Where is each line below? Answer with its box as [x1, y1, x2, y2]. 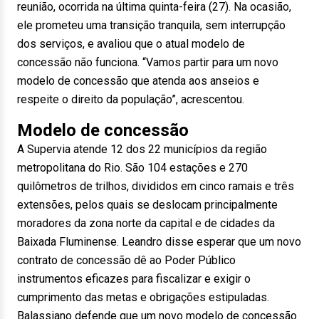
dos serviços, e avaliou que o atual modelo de [17, 37, 245, 51]
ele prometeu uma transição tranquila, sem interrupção [17, 19, 286, 32]
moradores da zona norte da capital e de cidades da [17, 216, 275, 230]
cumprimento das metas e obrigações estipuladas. [17, 291, 269, 304]
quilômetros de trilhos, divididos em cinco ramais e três [17, 179, 294, 193]
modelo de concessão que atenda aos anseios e [17, 74, 259, 88]
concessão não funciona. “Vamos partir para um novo [17, 56, 278, 69]
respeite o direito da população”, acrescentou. [17, 93, 244, 106]
